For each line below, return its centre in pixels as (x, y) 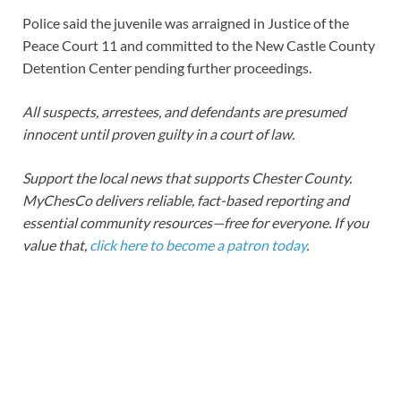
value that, (56, 244)
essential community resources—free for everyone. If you (196, 222)
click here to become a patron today (198, 244)
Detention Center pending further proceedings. (167, 67)
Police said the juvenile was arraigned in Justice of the (186, 22)
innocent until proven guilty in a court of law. (158, 133)
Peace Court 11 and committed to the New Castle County (199, 45)
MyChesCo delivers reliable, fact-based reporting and (186, 200)
